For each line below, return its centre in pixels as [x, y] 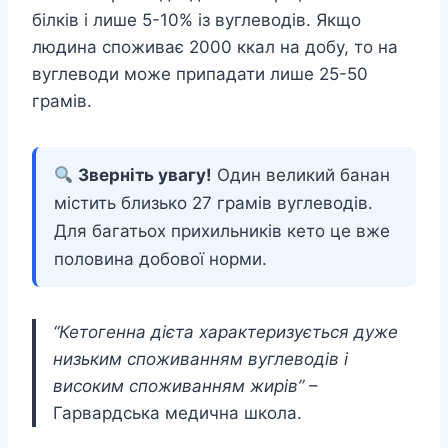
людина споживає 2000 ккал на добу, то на [215, 47]
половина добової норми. [160, 259]
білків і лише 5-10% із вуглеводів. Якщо [196, 20]
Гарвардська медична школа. [177, 413]
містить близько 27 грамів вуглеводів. [213, 203]
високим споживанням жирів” [178, 386]
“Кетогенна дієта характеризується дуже [225, 332]
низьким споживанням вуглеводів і [200, 359]
